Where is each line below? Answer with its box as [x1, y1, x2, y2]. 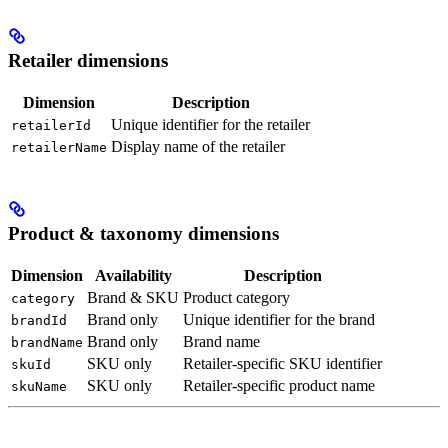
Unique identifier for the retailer [111, 116, 310, 134]
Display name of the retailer [111, 138, 285, 156]
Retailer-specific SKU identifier [183, 354, 382, 372]
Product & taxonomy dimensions [8, 222, 279, 244]
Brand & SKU [87, 288, 179, 306]
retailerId [11, 118, 91, 134]
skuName [11, 378, 67, 394]
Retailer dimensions [8, 50, 168, 72]
